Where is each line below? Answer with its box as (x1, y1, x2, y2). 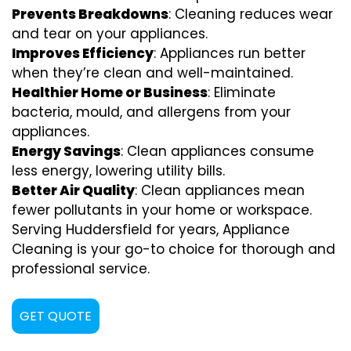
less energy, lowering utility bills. (12, 161, 225, 180)
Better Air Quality (12, 180, 135, 200)
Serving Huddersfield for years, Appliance (12, 219, 290, 239)
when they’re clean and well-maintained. (12, 63, 293, 82)
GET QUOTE (20, 306, 92, 325)
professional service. (12, 259, 150, 278)
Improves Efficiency (12, 43, 154, 63)
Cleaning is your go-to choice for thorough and (12, 239, 335, 259)
